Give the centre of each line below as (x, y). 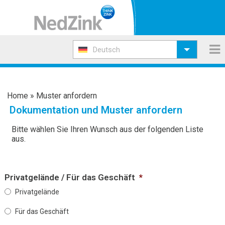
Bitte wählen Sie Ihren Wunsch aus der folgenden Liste (107, 129)
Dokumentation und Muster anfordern (96, 110)
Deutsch (106, 50)
